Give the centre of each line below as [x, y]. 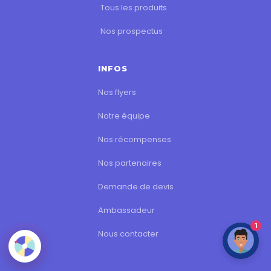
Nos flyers [117, 93]
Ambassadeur [126, 211]
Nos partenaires [129, 163]
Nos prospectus [131, 31]
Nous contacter [128, 234]
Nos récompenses [134, 140]
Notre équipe [124, 116]
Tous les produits [133, 8]
